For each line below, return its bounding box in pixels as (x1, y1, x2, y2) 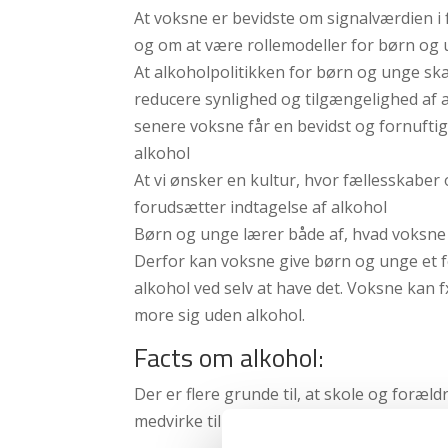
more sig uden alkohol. (134, 303, 306, 326)
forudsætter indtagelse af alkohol (134, 195, 388, 218)
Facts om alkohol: (134, 337, 325, 377)
